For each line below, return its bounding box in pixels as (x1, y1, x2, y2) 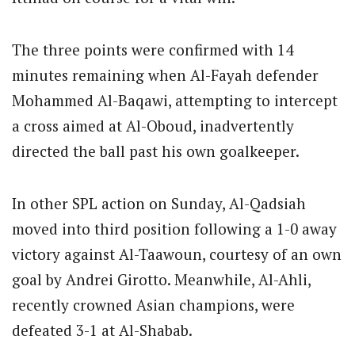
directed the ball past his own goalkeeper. (12, 140, 300, 161)
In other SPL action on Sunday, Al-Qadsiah (12, 193, 306, 214)
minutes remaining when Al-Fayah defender (12, 64, 319, 85)
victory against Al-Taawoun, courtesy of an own (12, 244, 342, 265)
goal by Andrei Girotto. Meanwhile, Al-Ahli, (12, 269, 311, 290)
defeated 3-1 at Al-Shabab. (12, 320, 193, 341)
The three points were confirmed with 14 (12, 39, 293, 59)
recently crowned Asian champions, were (12, 295, 295, 315)
